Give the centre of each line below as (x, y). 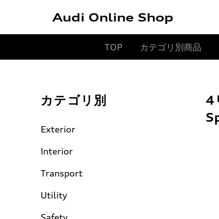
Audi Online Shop (113, 17)
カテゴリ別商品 (170, 47)
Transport (62, 173)
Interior (57, 151)
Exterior (58, 129)
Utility (54, 195)
